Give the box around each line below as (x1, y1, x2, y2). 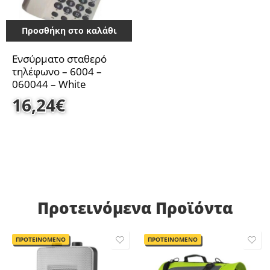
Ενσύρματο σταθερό (12, 52, 107, 66)
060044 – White (12, 77, 86, 92)
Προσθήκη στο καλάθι (21, 25, 117, 37)
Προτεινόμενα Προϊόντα (37, 196, 233, 219)
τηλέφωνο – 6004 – (12, 64, 102, 79)
